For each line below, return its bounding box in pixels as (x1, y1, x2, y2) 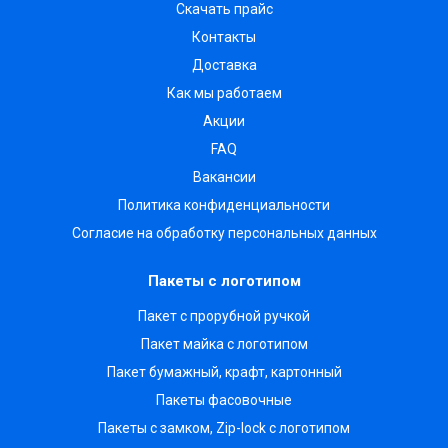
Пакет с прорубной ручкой (138, 308, 310, 324)
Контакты (192, 29, 256, 45)
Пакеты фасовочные (156, 392, 292, 408)
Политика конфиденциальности (118, 197, 330, 213)
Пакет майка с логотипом (140, 336, 308, 352)
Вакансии (192, 169, 256, 185)
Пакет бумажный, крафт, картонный (106, 364, 342, 380)
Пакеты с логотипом (147, 272, 301, 290)
